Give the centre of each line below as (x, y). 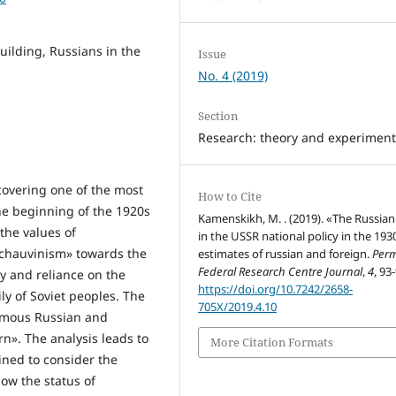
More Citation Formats (272, 343)
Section (218, 116)
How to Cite (230, 197)
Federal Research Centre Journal (281, 272)
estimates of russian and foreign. (286, 254)
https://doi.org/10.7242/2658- (276, 289)
